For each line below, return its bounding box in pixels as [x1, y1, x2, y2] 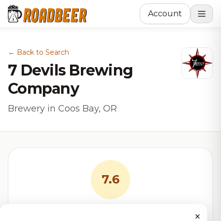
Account [148, 9, 182, 18]
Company [8, 79, 79, 98]
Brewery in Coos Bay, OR [8, 103, 117, 114]
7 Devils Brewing [8, 61, 133, 79]
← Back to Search [8, 48, 69, 57]
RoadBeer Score [68, 208, 153, 220]
